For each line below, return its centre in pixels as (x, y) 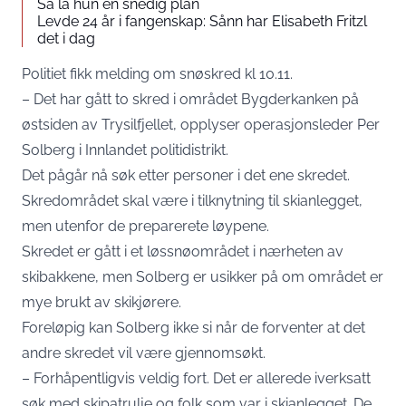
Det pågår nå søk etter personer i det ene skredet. (188, 176)
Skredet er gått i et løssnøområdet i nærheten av (183, 252)
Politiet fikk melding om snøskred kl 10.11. (157, 74)
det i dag (66, 39)
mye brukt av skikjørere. (101, 303)
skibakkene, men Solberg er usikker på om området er (203, 277)
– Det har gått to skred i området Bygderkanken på (190, 100)
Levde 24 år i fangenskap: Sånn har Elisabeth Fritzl (202, 22)
